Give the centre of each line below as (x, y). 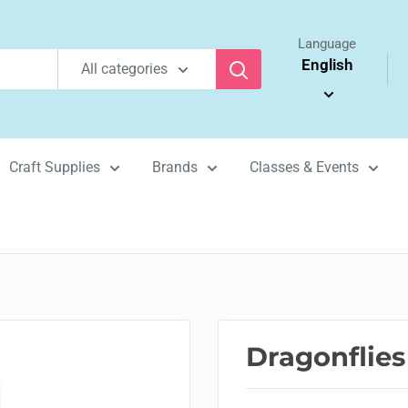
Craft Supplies (55, 167)
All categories (124, 69)
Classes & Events (304, 167)
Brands (175, 167)
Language (327, 44)
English (327, 65)
